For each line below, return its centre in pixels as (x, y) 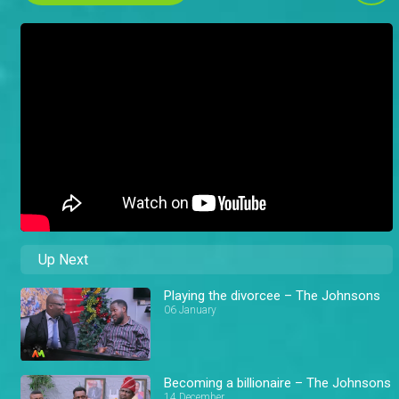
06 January (191, 310)
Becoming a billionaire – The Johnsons (278, 383)
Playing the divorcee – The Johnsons (273, 296)
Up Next (63, 260)
